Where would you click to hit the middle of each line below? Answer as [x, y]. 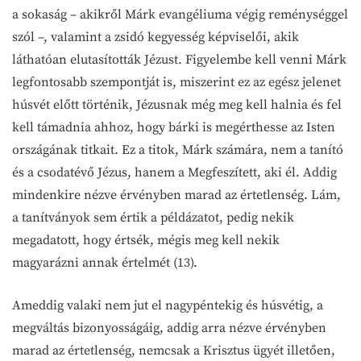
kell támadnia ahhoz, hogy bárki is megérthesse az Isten [174, 127]
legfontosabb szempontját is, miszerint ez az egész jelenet [176, 82]
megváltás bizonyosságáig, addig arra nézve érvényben [169, 328]
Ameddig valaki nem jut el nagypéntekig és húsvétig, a [168, 305]
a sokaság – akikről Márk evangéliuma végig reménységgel [180, 15]
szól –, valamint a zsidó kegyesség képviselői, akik [156, 37]
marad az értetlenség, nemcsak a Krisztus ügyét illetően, [174, 351]
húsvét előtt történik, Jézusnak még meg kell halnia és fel [177, 105]
